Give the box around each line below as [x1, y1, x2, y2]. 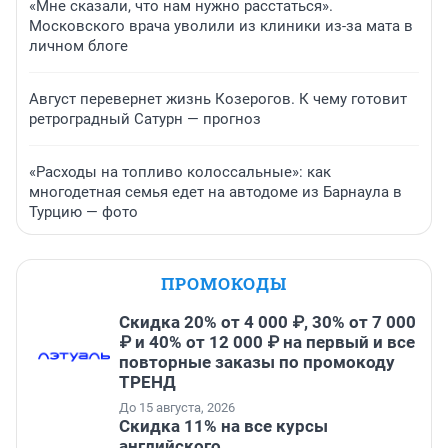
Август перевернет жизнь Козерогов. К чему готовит [29, 89, 407, 108]
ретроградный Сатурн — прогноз [29, 109, 261, 128]
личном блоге [29, 36, 128, 55]
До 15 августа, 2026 [119, 399, 235, 415]
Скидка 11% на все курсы [119, 415, 328, 436]
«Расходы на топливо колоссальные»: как [29, 162, 331, 181]
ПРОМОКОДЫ [161, 271, 287, 295]
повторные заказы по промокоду [119, 351, 395, 372]
